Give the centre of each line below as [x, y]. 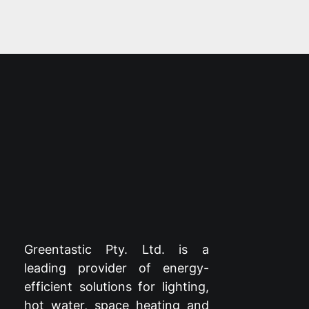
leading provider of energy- [117, 268]
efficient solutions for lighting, [117, 286]
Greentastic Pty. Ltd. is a [117, 249]
